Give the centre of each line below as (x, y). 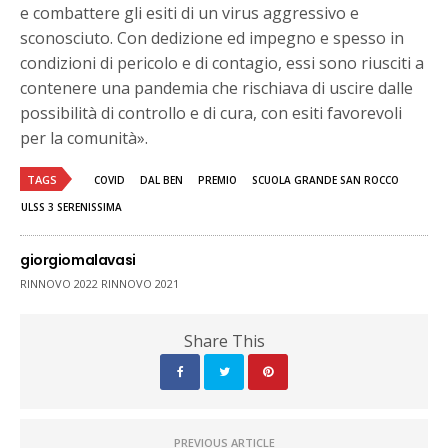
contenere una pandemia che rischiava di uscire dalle (217, 88)
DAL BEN (161, 180)
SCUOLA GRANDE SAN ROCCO (325, 180)
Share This (224, 341)
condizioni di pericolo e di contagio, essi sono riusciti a (222, 63)
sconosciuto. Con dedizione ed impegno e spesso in (212, 38)
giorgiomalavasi (78, 260)
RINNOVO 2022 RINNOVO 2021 (100, 284)
